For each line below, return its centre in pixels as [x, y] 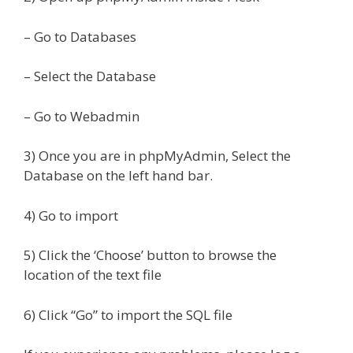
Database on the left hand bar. [118, 176]
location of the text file [93, 275]
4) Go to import [71, 215]
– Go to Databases [80, 36]
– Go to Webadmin [82, 116]
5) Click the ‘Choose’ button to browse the [150, 255]
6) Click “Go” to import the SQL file [128, 314]
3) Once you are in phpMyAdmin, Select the [157, 156]
